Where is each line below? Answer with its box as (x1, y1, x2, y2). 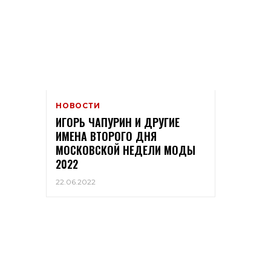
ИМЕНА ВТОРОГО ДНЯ (56, 128, 157, 145)
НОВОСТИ (56, 101, 100, 111)
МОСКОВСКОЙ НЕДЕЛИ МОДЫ (56, 142, 195, 158)
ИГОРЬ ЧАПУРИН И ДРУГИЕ (56, 114, 180, 131)
